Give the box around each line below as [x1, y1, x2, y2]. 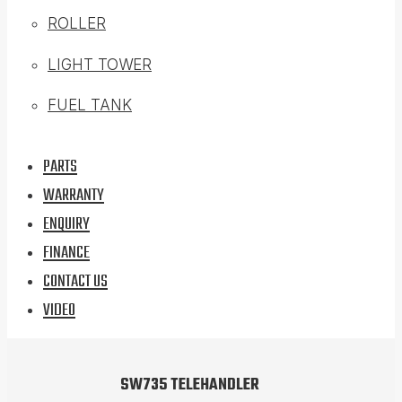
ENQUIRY [43, 210, 90, 238]
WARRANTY [43, 181, 104, 209]
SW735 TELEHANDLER [120, 371, 260, 398]
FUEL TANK [48, 96, 132, 115]
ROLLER [48, 14, 106, 33]
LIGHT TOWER [48, 55, 152, 74]
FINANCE [43, 239, 90, 267]
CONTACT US [43, 267, 108, 295]
